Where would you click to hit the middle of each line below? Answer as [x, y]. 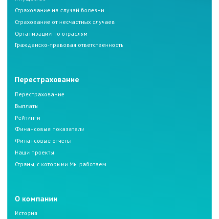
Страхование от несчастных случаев [65, 22]
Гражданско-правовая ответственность [69, 45]
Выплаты [27, 106]
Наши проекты [34, 152]
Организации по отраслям [51, 33]
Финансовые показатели [50, 129]
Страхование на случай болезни [59, 10]
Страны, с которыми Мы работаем [60, 164]
